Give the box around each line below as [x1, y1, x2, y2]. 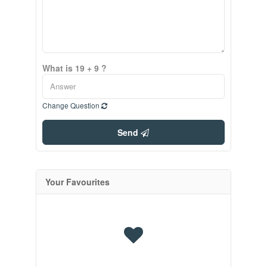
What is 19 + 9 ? [42, 61, 107, 74]
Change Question [42, 100, 101, 110]
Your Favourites [45, 175, 110, 188]
